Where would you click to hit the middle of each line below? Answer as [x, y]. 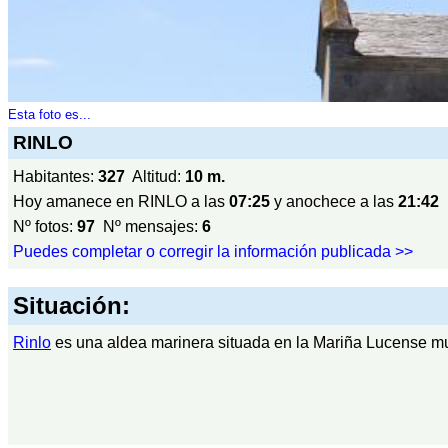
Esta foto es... [49, 114]
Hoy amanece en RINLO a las [121, 201]
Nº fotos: [45, 226]
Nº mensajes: [148, 226]
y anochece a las [334, 201]
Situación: [71, 305]
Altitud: [155, 176]
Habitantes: [55, 176]
